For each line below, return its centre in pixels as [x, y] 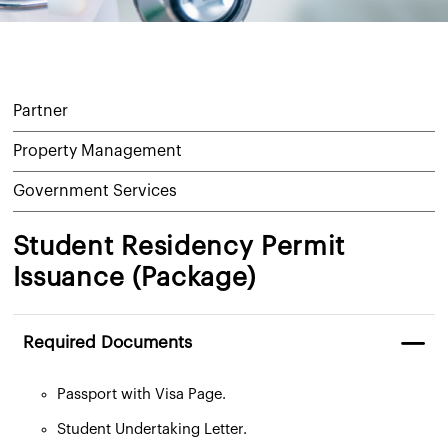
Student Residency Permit [179, 247]
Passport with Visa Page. [141, 394]
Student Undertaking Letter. [151, 429]
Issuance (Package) [134, 278]
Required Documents [107, 342]
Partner [40, 111]
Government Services [94, 191]
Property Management [97, 151]
